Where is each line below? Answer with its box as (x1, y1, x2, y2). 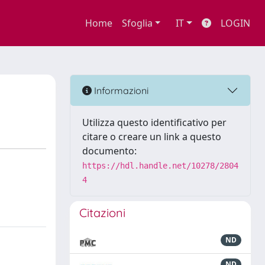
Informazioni (92, 84, 148, 96)
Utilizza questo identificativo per (82, 116, 227, 129)
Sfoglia (121, 17, 153, 30)
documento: (82, 144, 137, 157)
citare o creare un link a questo (82, 130, 221, 143)
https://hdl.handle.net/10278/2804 (82, 161, 238, 170)
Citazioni (79, 205, 125, 220)
